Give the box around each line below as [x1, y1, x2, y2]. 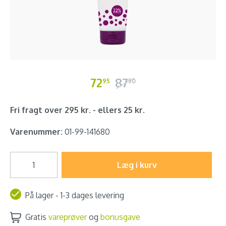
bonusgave [100, 212, 140, 222]
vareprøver [48, 212, 87, 222]
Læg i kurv [117, 160, 157, 170]
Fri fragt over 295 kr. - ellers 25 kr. [10, 105, 145, 115]
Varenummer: [10, 127, 63, 137]
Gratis [25, 212, 48, 222]
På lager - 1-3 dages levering [25, 190, 124, 200]
